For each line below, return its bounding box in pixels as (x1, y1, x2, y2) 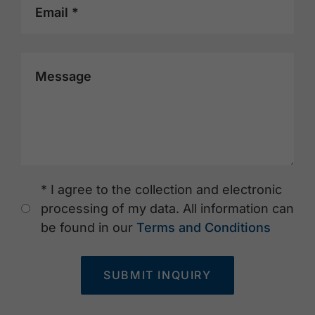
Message (35, 68, 91, 84)
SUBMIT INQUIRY (103, 267, 212, 282)
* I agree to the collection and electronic (41, 182, 282, 198)
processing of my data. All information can (41, 201, 294, 217)
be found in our (41, 220, 136, 236)
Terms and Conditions (136, 220, 271, 236)
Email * (35, 4, 79, 20)
